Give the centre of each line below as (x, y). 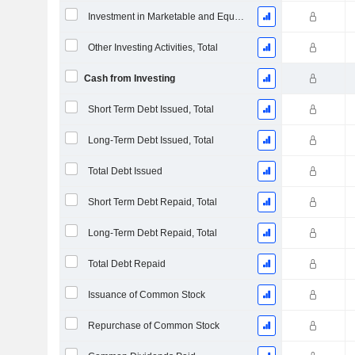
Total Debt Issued (125, 171)
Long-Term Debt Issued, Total (151, 140)
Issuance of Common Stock (146, 295)
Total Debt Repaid (126, 264)
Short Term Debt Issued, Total (151, 109)
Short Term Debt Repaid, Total (152, 202)
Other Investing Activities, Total (153, 48)
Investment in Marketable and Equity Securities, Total (239, 17)
